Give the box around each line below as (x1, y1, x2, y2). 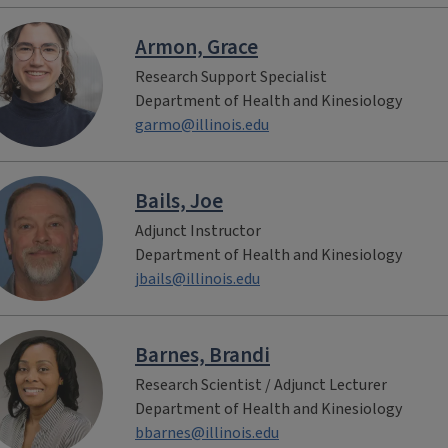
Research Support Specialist (135, 65, 327, 88)
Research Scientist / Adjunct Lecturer (135, 373, 387, 396)
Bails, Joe (135, 185, 223, 216)
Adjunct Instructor (135, 219, 261, 242)
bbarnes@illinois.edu (135, 421, 279, 444)
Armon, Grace (135, 31, 258, 62)
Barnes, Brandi (135, 339, 270, 370)
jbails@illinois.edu (135, 267, 260, 290)
